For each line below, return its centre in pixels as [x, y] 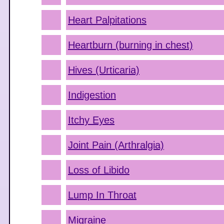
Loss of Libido [99, 170]
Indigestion [92, 95]
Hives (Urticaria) [104, 70]
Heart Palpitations [107, 20]
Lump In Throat [102, 195]
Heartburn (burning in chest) [130, 45]
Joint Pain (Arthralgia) [116, 145]
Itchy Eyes [91, 120]
